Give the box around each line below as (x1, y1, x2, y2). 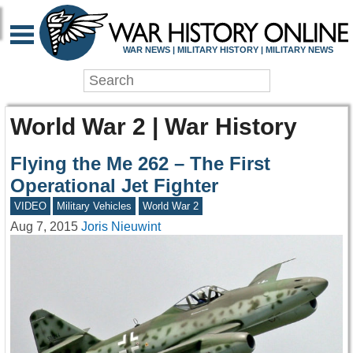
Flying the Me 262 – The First (10, 153, 270, 175)
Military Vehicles (57, 200, 132, 213)
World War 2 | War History (10, 113, 297, 140)
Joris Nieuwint (81, 220, 161, 234)
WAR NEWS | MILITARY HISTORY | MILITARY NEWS (122, 44, 333, 54)
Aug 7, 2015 (10, 220, 78, 234)
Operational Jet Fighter (10, 175, 218, 197)
